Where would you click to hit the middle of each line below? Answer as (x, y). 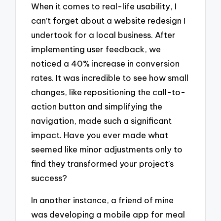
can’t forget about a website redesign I (109, 21)
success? (49, 178)
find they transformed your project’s (103, 164)
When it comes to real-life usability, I (104, 6)
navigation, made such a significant (102, 121)
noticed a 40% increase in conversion (106, 64)
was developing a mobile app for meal (108, 214)
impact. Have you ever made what (100, 135)
